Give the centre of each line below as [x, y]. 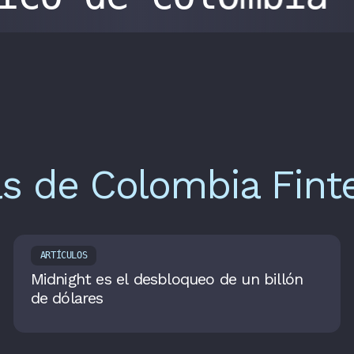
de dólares [67, 298]
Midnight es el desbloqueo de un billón [167, 279]
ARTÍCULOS [64, 256]
